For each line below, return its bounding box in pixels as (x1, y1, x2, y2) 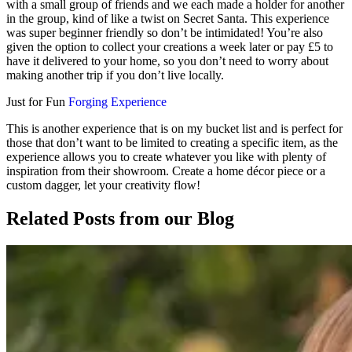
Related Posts (6, 208, 115, 229)
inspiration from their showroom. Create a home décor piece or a (6, 164, 325, 178)
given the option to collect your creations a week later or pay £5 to (6, 40, 333, 54)
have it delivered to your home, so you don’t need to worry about (6, 54, 328, 68)
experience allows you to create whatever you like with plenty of (6, 150, 326, 164)
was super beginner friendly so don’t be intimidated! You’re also (6, 26, 323, 40)
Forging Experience (68, 95, 167, 109)
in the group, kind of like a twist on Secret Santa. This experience (6, 12, 329, 26)
